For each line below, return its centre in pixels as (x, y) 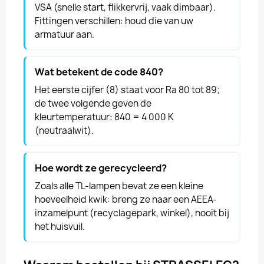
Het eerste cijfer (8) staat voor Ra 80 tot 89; (127, 90)
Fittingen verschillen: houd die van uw (114, 21)
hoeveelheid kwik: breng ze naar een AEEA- (126, 199)
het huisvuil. (60, 227)
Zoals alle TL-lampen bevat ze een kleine (119, 186)
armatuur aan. (65, 34)
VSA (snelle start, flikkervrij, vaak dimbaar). (125, 7)
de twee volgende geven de (93, 103)
